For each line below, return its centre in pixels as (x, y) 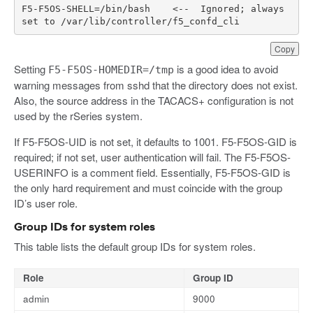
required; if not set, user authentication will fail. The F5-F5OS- (152, 157)
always (267, 8)
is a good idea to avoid (226, 69)
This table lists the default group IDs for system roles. (135, 247)
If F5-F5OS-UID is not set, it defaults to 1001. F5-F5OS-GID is (155, 142)
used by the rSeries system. (78, 116)
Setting (31, 69)
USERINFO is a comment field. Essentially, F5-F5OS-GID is (152, 173)
